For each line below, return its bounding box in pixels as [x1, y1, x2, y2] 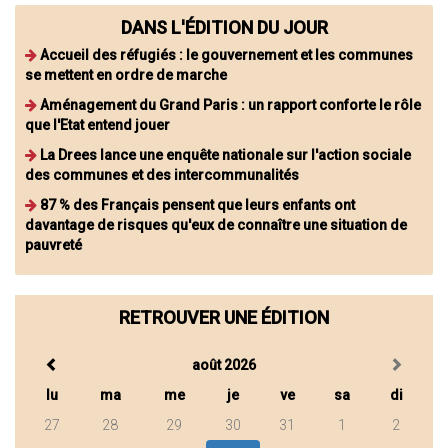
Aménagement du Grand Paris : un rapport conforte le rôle [40, 96, 421, 113]
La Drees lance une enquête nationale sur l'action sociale [40, 146, 411, 163]
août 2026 [191, 356, 256, 373]
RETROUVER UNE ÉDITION [119, 306, 329, 328]
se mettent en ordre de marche [25, 66, 227, 83]
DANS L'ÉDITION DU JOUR [120, 16, 328, 38]
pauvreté [25, 236, 82, 253]
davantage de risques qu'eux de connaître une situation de [25, 216, 407, 233]
